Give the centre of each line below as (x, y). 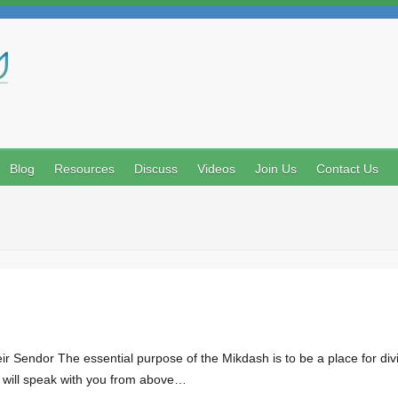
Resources (84, 169)
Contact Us (347, 169)
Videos (216, 169)
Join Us (276, 169)
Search (51, 75)
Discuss (156, 169)
